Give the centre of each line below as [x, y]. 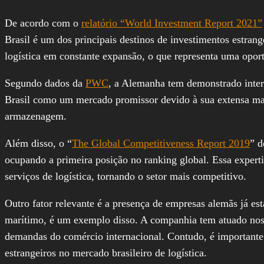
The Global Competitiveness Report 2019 [161, 143]
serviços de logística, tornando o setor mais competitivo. [126, 176]
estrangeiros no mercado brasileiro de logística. [107, 253]
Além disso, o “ [38, 143]
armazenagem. [36, 116]
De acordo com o [43, 23]
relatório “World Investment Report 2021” [172, 23]
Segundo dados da [45, 83]
